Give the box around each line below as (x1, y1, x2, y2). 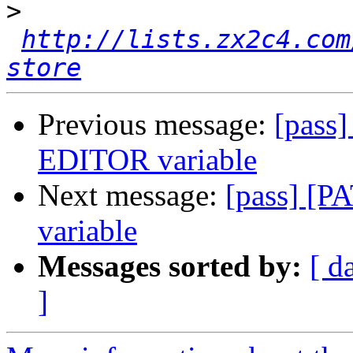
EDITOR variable (38, 143, 257, 177)
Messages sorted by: (38, 249, 302, 284)
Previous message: (38, 107, 274, 142)
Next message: (38, 178, 225, 213)
